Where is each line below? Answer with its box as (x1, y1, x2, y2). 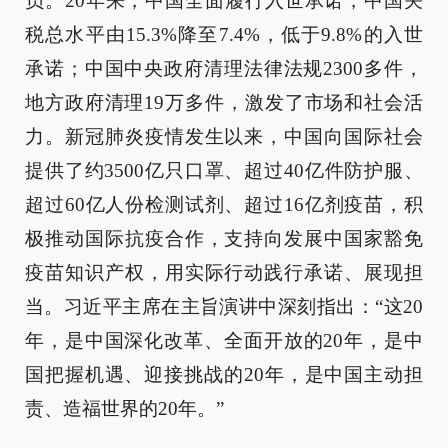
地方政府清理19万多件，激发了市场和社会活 (25, 92, 423, 113)
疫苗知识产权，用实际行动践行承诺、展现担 (25, 262, 423, 283)
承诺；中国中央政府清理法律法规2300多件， (25, 58, 423, 79)
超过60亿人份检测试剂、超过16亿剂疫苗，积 (25, 194, 423, 215)
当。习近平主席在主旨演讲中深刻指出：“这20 (25, 296, 423, 317)
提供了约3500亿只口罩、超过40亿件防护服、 (25, 160, 423, 181)
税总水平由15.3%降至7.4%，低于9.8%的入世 (25, 24, 423, 45)
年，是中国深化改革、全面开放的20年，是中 (25, 330, 423, 351)
